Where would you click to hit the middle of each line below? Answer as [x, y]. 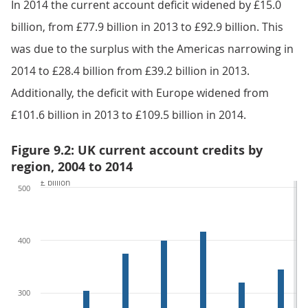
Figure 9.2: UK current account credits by [137, 151]
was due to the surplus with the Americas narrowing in [152, 49]
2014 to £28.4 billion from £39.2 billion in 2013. [130, 71]
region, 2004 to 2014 [72, 167]
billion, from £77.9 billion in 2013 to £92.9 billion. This [147, 27]
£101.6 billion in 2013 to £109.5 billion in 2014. [129, 115]
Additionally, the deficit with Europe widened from [140, 93]
